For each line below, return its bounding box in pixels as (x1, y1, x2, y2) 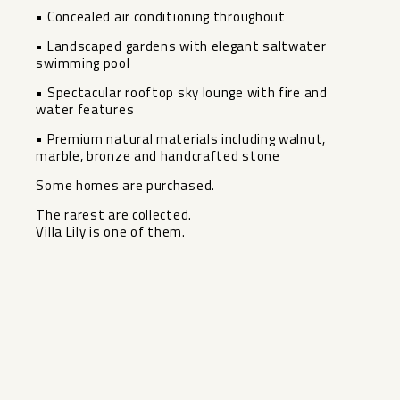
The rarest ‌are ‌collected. (36, 204, 192, 226)
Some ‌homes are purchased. (36, 175, 215, 196)
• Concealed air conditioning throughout (36, 6, 286, 28)
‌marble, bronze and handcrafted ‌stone (36, 146, 280, 167)
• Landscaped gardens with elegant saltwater (36, 36, 327, 57)
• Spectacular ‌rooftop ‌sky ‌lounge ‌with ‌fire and (36, 82, 328, 104)
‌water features (36, 99, 135, 121)
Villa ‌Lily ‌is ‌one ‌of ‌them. (36, 221, 186, 243)
